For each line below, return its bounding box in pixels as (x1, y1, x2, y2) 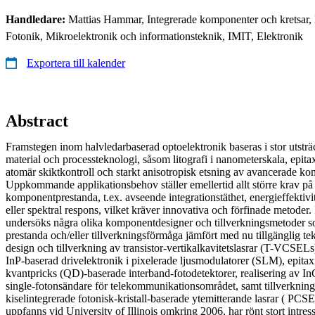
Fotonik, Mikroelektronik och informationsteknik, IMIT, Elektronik (6, 30, 303, 42)
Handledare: (6, 13, 68, 25)
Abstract (6, 111, 68, 130)
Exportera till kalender (27, 56, 125, 69)
